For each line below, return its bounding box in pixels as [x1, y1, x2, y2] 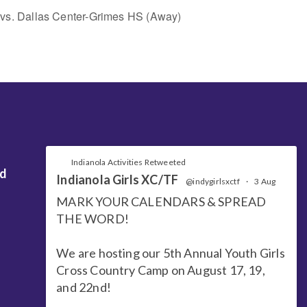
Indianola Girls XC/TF [56, 171, 179, 187]
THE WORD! [56, 210, 129, 226]
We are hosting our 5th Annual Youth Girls [56, 245, 285, 260]
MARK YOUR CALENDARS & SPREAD [56, 193, 267, 209]
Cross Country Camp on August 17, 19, [56, 262, 265, 278]
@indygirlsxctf [186, 175, 240, 186]
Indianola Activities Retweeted [71, 156, 186, 167]
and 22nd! [56, 279, 111, 295]
